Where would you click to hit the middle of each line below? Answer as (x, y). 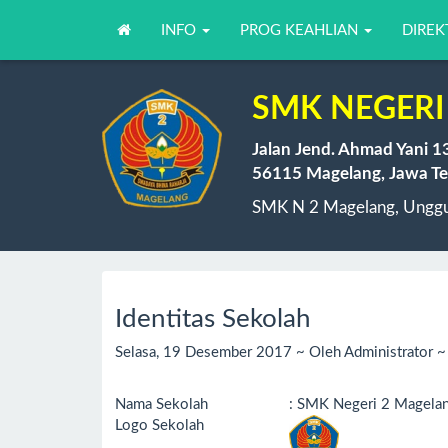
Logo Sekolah (159, 425)
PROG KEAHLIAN (301, 30)
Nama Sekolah (161, 404)
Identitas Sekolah (213, 318)
